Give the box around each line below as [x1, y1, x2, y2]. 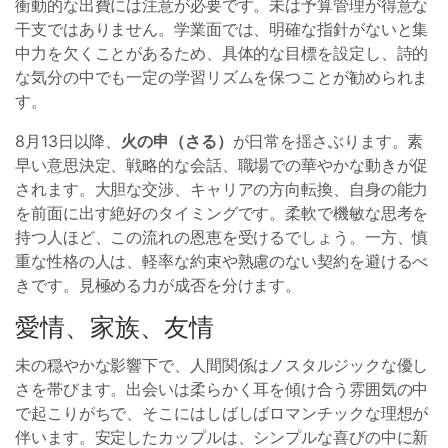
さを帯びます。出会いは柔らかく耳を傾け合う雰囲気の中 [15, 379, 429, 399]
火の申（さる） [121, 131, 233, 151]
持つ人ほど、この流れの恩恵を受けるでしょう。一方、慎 [15, 227, 429, 247]
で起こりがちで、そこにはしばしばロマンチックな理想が [15, 403, 429, 423]
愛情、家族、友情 [15, 313, 215, 342]
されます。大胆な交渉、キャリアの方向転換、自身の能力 [15, 179, 429, 199]
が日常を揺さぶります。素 [232, 131, 424, 151]
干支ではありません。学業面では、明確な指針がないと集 [15, 19, 429, 39]
